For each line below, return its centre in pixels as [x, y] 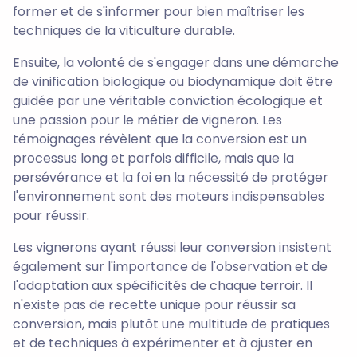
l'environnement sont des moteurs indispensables [169, 196]
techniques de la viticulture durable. [124, 30]
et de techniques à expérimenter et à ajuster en [163, 343]
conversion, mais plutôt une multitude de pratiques [171, 324]
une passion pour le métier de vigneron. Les [147, 120]
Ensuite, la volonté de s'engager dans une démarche [176, 62]
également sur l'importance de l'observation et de [170, 266]
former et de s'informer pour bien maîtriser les [159, 11]
